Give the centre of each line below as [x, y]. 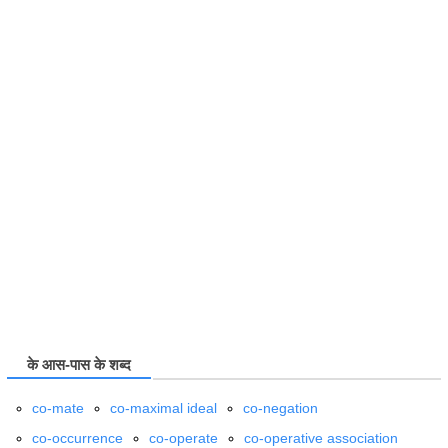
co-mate [58, 408]
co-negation [280, 408]
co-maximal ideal [163, 408]
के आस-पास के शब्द [79, 365]
